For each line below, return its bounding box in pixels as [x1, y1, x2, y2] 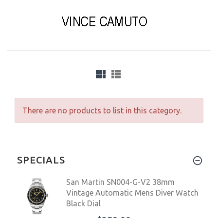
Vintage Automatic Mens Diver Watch [66, 188, 199, 197]
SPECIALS [17, 154, 65, 165]
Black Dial [66, 199, 101, 208]
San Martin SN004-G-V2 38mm [66, 177, 175, 186]
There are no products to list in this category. [22, 106, 182, 115]
